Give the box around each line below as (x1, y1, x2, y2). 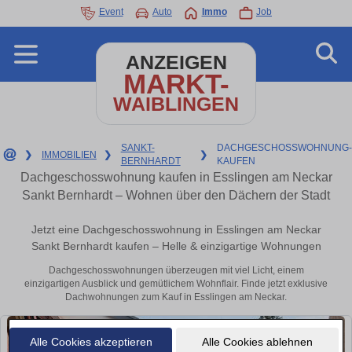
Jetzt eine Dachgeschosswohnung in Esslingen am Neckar (31, 223, 321, 236)
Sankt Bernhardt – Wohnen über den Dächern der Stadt (22, 189, 330, 202)
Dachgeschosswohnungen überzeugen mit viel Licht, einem (48, 265, 304, 277)
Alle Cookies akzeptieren (29, 335, 152, 348)
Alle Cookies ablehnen (201, 335, 313, 348)
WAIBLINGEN (113, 93, 239, 115)
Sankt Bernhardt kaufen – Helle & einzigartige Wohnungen (31, 240, 321, 253)
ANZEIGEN (125, 52, 227, 73)
